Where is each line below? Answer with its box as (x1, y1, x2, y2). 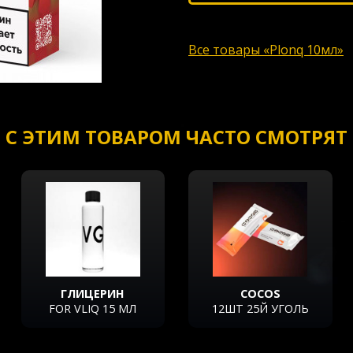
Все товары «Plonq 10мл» (188, 41, 344, 58)
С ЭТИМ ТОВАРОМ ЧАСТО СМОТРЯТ (6, 124, 347, 150)
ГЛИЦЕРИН (61, 286, 125, 302)
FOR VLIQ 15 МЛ (49, 301, 137, 317)
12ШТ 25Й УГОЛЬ (211, 301, 309, 317)
